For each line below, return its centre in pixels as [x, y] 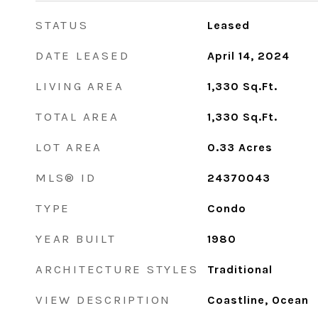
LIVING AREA [80, 86]
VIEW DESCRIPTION [103, 300]
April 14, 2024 [248, 56]
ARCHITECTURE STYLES [117, 269]
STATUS [62, 25]
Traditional [240, 269]
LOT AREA [69, 147]
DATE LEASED [83, 55]
